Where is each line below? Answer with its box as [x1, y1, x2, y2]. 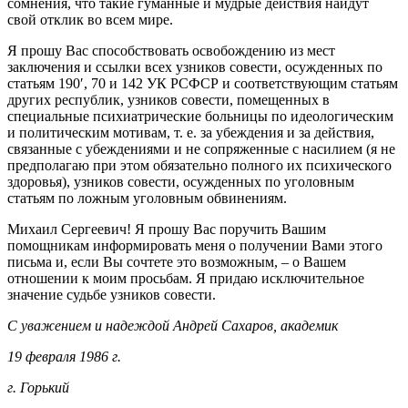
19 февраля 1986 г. [7, 349, 121, 365]
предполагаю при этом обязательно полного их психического [7, 158, 392, 174]
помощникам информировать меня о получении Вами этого [7, 238, 382, 254]
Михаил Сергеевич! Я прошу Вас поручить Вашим [7, 221, 326, 238]
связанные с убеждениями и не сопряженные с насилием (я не [7, 141, 395, 158]
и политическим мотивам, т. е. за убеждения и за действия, [7, 125, 374, 141]
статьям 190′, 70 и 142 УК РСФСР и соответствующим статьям [7, 76, 398, 92]
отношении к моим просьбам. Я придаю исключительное [7, 270, 364, 287]
